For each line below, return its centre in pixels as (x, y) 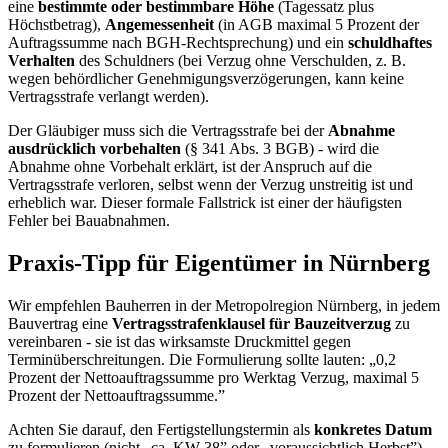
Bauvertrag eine (60, 324)
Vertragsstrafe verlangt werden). (108, 97)
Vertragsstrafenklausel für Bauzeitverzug (251, 324)
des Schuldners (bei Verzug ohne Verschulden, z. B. (240, 61)
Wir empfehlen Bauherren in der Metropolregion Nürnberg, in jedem (224, 306)
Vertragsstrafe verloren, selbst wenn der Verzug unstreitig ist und (210, 185)
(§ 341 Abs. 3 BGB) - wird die (280, 149)
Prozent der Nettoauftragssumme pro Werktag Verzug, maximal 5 (213, 378)
